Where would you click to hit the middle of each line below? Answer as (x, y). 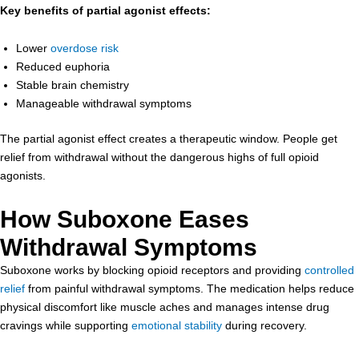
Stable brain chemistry (73, 85)
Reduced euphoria (63, 67)
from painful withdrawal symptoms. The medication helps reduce (190, 288)
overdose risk (85, 48)
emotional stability (177, 325)
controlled (329, 270)
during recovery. (264, 325)
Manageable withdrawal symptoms (104, 103)
